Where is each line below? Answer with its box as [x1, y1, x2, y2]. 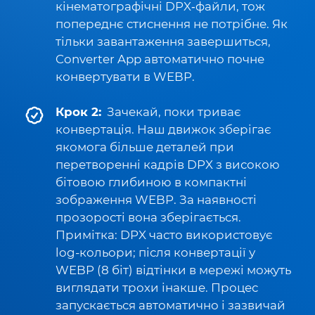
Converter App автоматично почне [56, 52, 264, 66]
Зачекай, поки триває [107, 105, 241, 119]
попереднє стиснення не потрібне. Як [56, 17, 288, 31]
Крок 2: [56, 105, 101, 119]
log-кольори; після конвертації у [56, 245, 255, 259]
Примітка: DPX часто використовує [56, 228, 273, 242]
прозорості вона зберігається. [56, 210, 241, 224]
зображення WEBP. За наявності [56, 193, 257, 207]
